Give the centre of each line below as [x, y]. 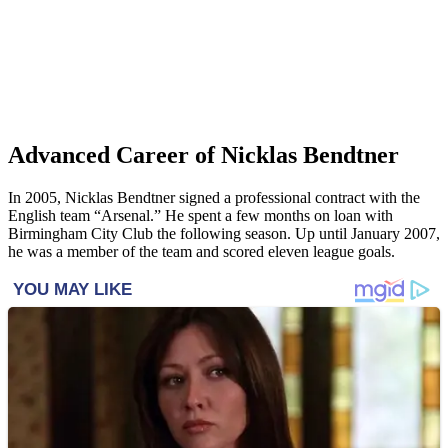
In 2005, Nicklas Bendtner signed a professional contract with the [214, 197]
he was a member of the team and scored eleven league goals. [201, 251]
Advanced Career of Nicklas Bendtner [203, 154]
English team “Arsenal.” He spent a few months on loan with [200, 215]
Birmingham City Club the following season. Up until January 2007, [224, 233]
